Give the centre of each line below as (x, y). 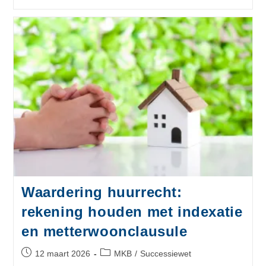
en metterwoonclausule (104, 231)
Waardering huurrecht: (102, 192)
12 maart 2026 (62, 253)
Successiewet (165, 253)
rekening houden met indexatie (132, 211)
